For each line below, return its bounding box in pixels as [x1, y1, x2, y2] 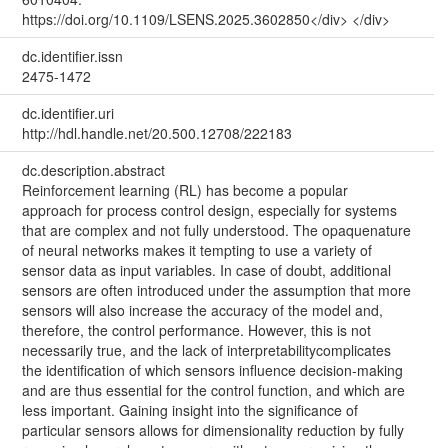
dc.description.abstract [21, 159, 165, 180]
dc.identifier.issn [21, 45, 123, 66]
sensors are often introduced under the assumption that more [21, 279, 411, 300]
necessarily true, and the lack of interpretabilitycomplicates [21, 339, 391, 360]
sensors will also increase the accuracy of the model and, [21, 299, 383, 320]
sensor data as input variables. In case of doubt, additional [21, 259, 391, 280]
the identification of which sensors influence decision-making [21, 359, 403, 380]
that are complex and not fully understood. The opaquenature [21, 219, 411, 240]
